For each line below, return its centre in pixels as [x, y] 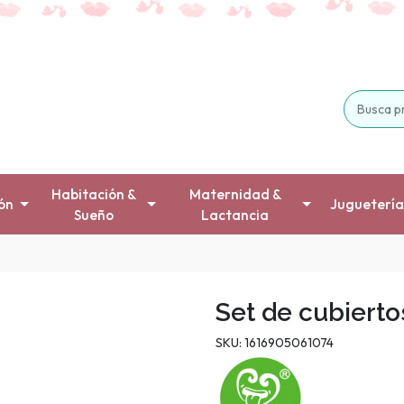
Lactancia [235, 215]
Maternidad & [235, 194]
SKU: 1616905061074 [275, 343]
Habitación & [94, 194]
